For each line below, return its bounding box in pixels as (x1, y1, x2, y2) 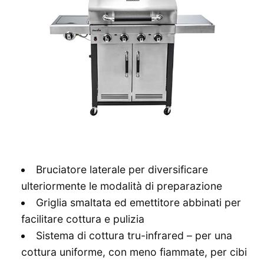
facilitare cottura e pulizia (21, 213, 144, 226)
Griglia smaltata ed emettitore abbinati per (35, 196, 241, 209)
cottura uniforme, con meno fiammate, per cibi (21, 246, 247, 259)
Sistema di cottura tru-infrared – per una (35, 229, 232, 242)
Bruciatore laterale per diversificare (35, 163, 208, 176)
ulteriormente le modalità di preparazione (21, 180, 222, 193)
